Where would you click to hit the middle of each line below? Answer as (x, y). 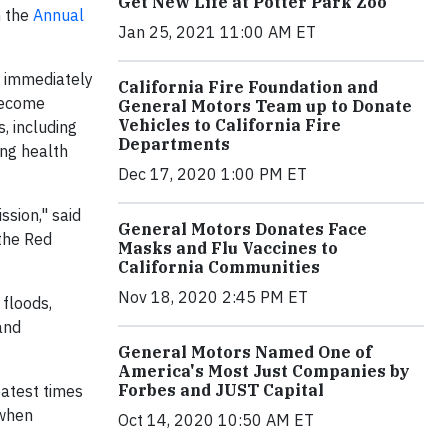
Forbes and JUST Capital (221, 390)
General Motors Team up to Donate (265, 106)
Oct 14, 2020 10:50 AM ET (216, 420)
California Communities (219, 267)
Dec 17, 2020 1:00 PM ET (212, 174)
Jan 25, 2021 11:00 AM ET (217, 32)
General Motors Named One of (245, 352)
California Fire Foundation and (248, 87)
